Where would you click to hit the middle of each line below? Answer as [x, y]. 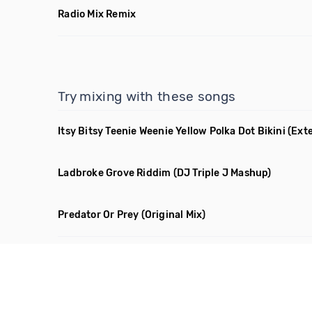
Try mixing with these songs [147, 96]
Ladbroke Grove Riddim [115, 173]
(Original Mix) [173, 215]
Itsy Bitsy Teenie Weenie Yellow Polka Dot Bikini [172, 131]
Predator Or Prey [99, 215]
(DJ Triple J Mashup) [222, 173]
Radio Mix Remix [97, 14]
